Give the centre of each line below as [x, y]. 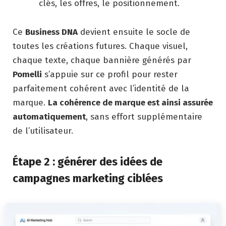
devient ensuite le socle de [134, 32]
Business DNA [51, 32]
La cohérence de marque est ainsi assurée [130, 103]
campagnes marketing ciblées [88, 178]
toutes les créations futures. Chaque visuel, [100, 46]
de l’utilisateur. [43, 131]
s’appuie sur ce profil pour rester [110, 75]
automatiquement [49, 117]
